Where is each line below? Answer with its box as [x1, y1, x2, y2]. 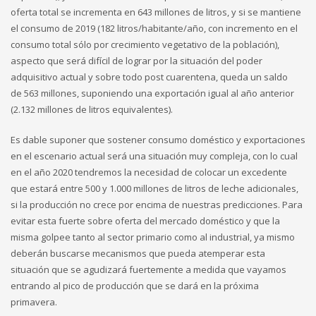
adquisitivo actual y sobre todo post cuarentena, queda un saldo [11, 71, 288, 84]
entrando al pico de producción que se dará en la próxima [11, 279, 259, 293]
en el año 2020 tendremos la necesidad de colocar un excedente [11, 166, 287, 179]
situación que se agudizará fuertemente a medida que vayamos [11, 263, 286, 276]
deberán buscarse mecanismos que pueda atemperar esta [11, 247, 265, 260]
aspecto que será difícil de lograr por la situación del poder [11, 54, 262, 68]
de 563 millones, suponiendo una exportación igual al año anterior [11, 87, 294, 100]
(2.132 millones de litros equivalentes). [11, 103, 173, 116]
